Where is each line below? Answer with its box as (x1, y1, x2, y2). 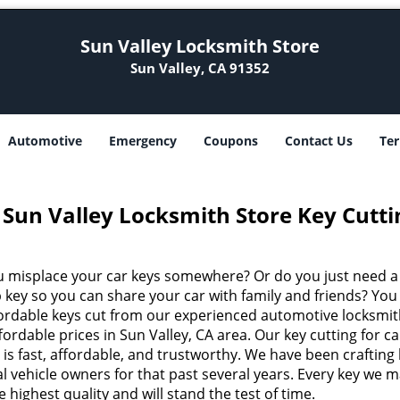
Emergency (109, 132, 177, 149)
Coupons (204, 132, 258, 149)
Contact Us (285, 132, 353, 149)
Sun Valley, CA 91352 (129, 59, 270, 77)
